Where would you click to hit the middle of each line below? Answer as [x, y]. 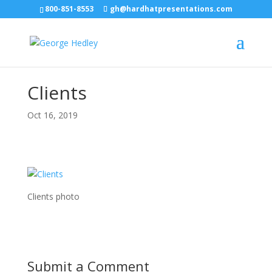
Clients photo [53, 196]
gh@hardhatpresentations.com [171, 9]
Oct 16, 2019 [52, 115]
